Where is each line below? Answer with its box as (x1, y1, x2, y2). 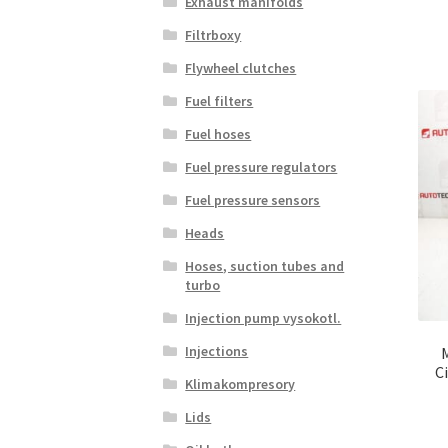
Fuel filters (185, 91, 254, 110)
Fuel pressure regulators (185, 157, 338, 176)
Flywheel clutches (185, 58, 297, 77)
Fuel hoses (185, 124, 252, 143)
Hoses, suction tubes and (185, 256, 345, 275)
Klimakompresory (185, 374, 296, 393)
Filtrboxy (185, 25, 242, 44)
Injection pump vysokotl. (185, 308, 342, 327)
